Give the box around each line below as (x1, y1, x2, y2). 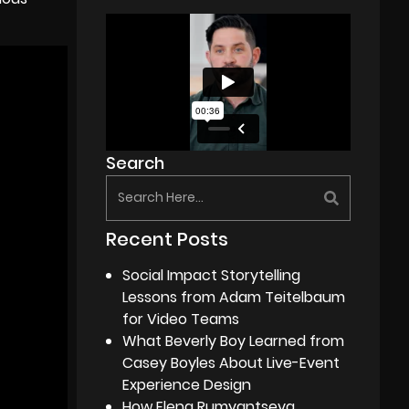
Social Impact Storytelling (122, 264, 301, 286)
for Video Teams (122, 308, 240, 330)
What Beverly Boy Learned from (122, 330, 345, 351)
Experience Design (122, 373, 252, 395)
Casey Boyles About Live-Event (122, 351, 341, 373)
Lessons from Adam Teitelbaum (122, 286, 346, 308)
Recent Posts (106, 225, 229, 252)
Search (106, 151, 165, 174)
